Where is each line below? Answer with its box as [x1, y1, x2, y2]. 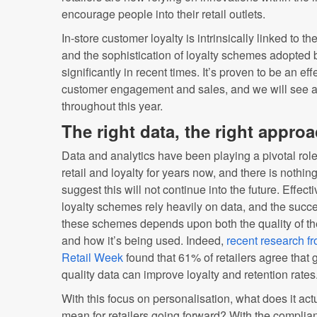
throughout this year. [62, 98, 163, 114]
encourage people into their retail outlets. [62, 6, 265, 22]
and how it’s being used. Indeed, [62, 232, 226, 248]
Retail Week [62, 249, 123, 265]
